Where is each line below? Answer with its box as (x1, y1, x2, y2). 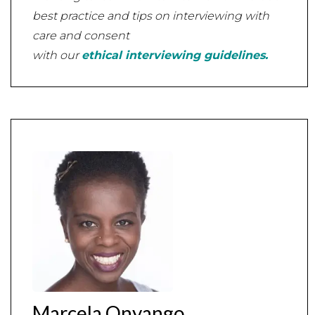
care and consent (32, 29, 129, 43)
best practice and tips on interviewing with (32, 9, 269, 23)
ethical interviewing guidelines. (82, 49, 268, 63)
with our (32, 49, 82, 63)
